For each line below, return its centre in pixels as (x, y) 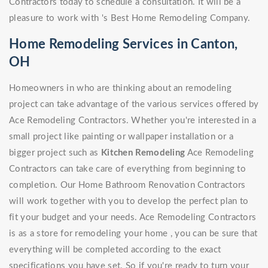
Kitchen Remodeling (143, 153)
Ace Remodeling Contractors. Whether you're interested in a (133, 121)
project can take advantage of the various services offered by (134, 105)
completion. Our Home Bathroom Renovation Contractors (127, 185)
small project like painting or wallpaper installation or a (121, 137)
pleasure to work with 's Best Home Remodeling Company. (130, 19)
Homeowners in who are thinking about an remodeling (120, 89)
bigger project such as (55, 153)
